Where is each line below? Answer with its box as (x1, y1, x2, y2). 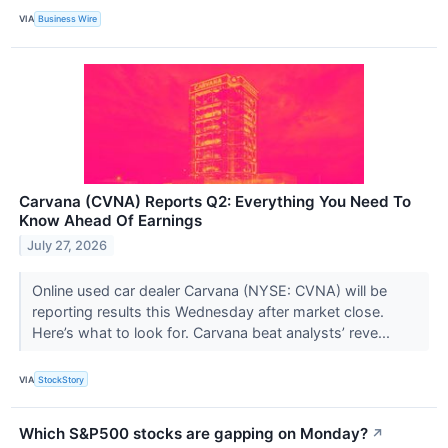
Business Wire (38, 13, 98, 25)
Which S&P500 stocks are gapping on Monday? (19, 424, 368, 444)
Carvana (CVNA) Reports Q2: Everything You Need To (19, 192, 411, 212)
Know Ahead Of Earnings (19, 211, 202, 231)
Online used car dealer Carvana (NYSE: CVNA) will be (31, 282, 387, 300)
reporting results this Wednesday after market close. (31, 303, 384, 321)
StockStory (38, 373, 85, 385)
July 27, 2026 (27, 237, 108, 253)
